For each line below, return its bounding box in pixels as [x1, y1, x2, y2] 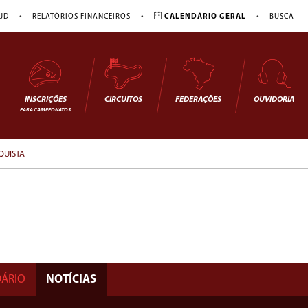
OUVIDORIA [254, 96, 294, 104]
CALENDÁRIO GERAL [162, 12, 246, 21]
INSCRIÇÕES [24, 96, 67, 104]
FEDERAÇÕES [175, 96, 221, 104]
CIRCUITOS [104, 96, 142, 104]
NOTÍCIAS [46, 273, 96, 285]
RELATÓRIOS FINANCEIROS [32, 12, 131, 21]
